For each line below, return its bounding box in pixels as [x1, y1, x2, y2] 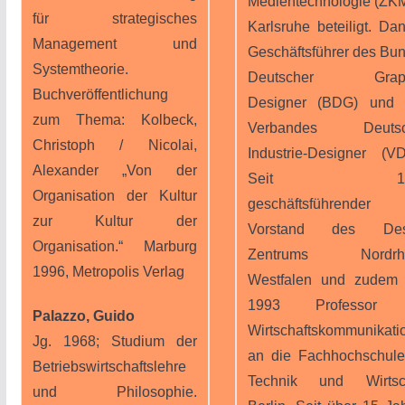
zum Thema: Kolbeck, [32, 112, 197, 127]
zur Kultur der [32, 213, 197, 229]
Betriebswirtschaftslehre [32, 359, 186, 374]
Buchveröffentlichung [32, 87, 168, 102]
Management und [32, 36, 197, 52]
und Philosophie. [32, 384, 197, 400]
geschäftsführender [247, 196, 371, 212]
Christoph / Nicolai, [32, 137, 197, 153]
